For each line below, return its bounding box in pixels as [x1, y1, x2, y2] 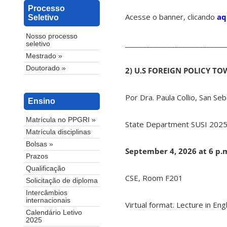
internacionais [26, 197, 70, 205]
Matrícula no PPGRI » [26, 116, 96, 124]
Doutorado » [26, 64, 66, 72]
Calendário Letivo [26, 209, 82, 217]
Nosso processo [26, 32, 78, 41]
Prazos [26, 153, 48, 161]
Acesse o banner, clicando [125, 12, 217, 22]
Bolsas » [26, 140, 53, 148]
